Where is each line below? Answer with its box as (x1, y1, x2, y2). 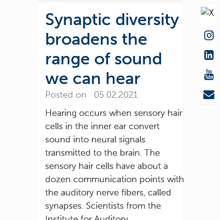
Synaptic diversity (45, 9, 179, 29)
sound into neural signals (45, 134, 146, 145)
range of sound (45, 49, 163, 69)
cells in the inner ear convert (45, 121, 160, 132)
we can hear (45, 68, 141, 88)
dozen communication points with (45, 174, 185, 185)
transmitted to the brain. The (45, 147, 161, 158)
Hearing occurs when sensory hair (45, 108, 183, 118)
